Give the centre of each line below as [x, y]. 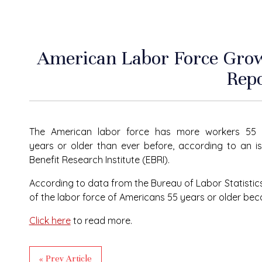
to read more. [102, 220]
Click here [50, 220]
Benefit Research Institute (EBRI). [100, 160]
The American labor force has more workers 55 [143, 132]
